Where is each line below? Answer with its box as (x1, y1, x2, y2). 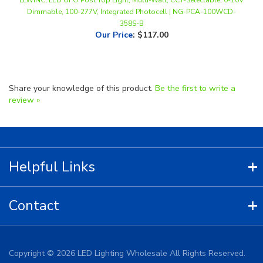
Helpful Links (9, 137, 95, 156)
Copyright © (9, 228, 56, 239)
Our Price (95, 9, 133, 21)
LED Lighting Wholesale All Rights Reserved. (75, 228, 245, 239)
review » (9, 75, 40, 86)
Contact (9, 176, 59, 195)
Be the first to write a (155, 63, 235, 74)
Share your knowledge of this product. (9, 63, 155, 74)
